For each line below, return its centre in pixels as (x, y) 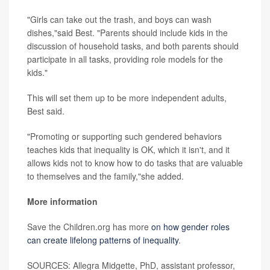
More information (62, 202)
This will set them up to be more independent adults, (127, 98)
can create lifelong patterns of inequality (103, 240)
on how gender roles (190, 227)
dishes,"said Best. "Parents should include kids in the (127, 33)
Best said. (46, 111)
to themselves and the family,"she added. (105, 176)
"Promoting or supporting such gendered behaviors (124, 137)
